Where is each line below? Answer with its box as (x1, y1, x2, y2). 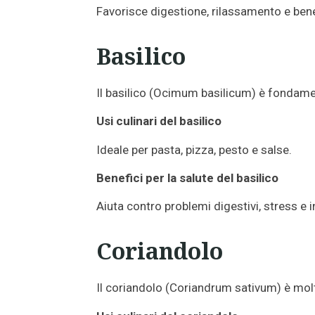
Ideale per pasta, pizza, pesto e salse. (96, 142, 292, 157)
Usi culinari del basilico (96, 114, 221, 129)
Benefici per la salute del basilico (96, 171, 278, 186)
